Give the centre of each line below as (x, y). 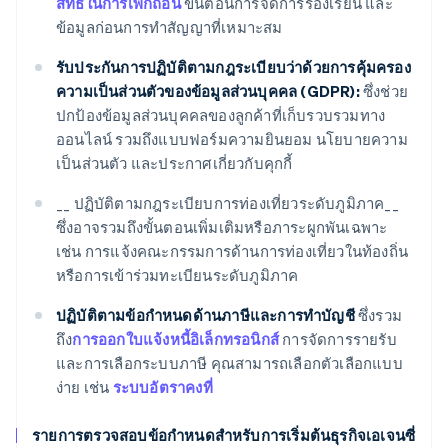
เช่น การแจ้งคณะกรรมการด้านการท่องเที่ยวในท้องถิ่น (232, 251)
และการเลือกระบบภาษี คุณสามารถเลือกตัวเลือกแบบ (229, 363)
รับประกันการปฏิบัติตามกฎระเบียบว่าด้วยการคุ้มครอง (233, 67)
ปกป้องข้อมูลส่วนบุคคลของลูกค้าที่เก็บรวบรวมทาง (221, 115)
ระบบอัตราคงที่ (162, 387)
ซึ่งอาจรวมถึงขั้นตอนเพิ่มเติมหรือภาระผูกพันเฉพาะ (222, 227)
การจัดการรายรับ (338, 339)
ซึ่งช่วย (384, 91)
